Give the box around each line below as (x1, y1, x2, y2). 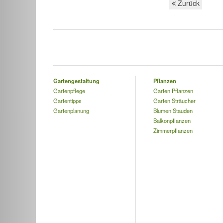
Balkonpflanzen (153, 116, 191, 124)
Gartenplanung (53, 107, 89, 114)
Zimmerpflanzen (153, 126, 193, 134)
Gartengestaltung (53, 77, 100, 85)
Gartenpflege (53, 87, 85, 95)
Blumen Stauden (153, 107, 193, 114)
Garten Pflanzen (153, 87, 193, 95)
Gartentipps (53, 97, 82, 105)
